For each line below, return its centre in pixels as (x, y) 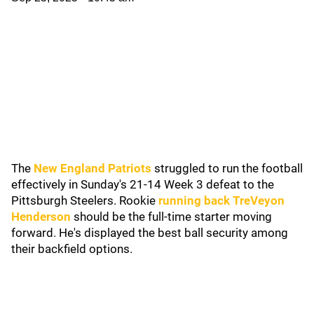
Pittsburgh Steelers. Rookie (85, 200)
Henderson (41, 217)
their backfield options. (72, 249)
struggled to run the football (227, 168)
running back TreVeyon (221, 200)
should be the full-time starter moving (171, 217)
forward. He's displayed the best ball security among (150, 233)
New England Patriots (93, 168)
